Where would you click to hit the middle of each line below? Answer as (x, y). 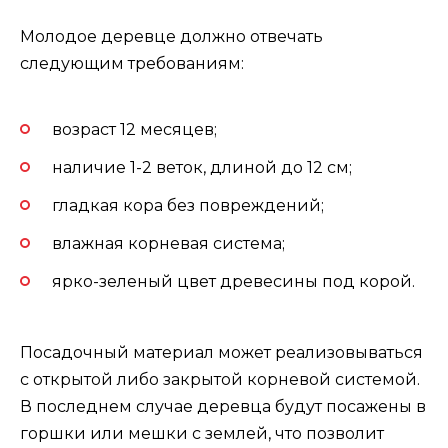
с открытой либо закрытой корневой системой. (220, 379)
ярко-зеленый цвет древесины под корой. (233, 282)
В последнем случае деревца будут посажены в (223, 406)
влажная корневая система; (168, 244)
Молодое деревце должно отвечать (171, 37)
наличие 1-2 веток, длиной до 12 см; (202, 167)
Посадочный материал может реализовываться (221, 352)
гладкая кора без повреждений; (188, 205)
